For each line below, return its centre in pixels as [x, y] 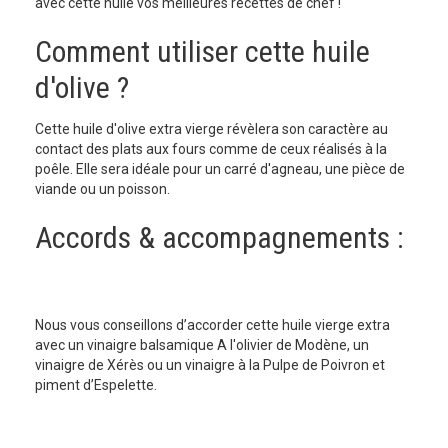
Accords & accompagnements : [223, 237]
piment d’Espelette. [96, 385]
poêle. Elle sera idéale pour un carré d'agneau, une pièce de [220, 169]
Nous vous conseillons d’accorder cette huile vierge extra [212, 325]
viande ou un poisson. [105, 189]
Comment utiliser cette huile [202, 51]
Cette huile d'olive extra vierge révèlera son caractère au [211, 129]
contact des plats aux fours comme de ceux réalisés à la [211, 149]
